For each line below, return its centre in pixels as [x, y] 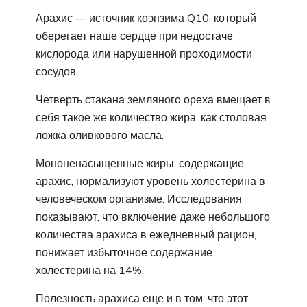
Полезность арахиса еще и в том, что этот [142, 298]
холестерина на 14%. [90, 270]
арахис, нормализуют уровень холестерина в [150, 181]
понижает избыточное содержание [124, 252]
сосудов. [57, 71]
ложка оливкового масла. [100, 135]
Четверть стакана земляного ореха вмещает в [153, 99]
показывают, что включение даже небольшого [153, 216]
